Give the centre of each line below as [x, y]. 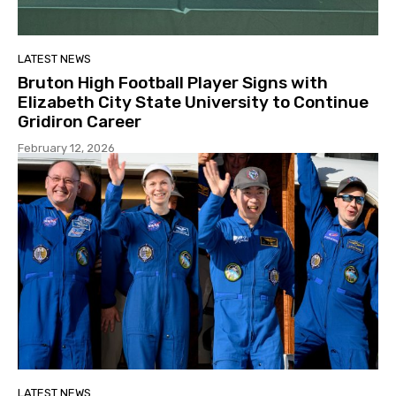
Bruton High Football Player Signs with [173, 83]
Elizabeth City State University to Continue [193, 103]
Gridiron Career [80, 122]
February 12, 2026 [66, 148]
